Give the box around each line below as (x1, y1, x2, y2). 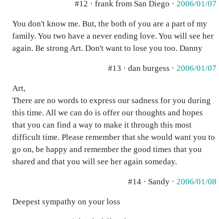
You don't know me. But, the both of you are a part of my (12, 19, 207, 28)
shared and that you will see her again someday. (12, 157, 177, 166)
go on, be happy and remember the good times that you (12, 145, 202, 154)
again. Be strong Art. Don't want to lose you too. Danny (12, 44, 202, 53)
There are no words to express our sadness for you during (12, 96, 211, 105)
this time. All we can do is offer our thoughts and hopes (12, 108, 203, 117)
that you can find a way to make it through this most (12, 120, 192, 130)
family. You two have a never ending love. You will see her (12, 31, 214, 41)
